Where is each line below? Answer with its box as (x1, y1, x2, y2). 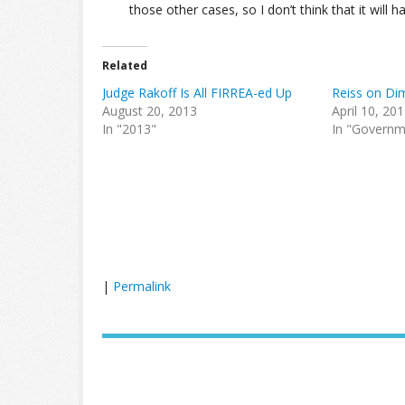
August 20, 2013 (102, 102, 197, 119)
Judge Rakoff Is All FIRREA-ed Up (102, 84, 292, 101)
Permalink (113, 278, 171, 295)
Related (102, 58, 147, 73)
